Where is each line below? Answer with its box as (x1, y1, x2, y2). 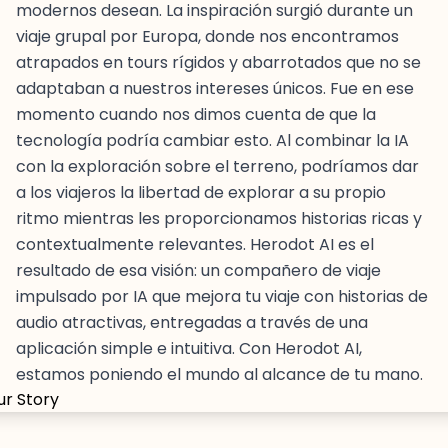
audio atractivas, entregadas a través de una (16, 311, 368, 334)
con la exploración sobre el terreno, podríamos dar (16, 155, 419, 178)
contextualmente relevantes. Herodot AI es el (16, 233, 374, 256)
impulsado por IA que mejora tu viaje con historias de (16, 285, 428, 308)
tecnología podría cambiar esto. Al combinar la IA (16, 129, 409, 152)
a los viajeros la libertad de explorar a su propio (16, 181, 386, 204)
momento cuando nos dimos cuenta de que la (16, 103, 376, 126)
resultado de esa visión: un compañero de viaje (16, 259, 381, 282)
